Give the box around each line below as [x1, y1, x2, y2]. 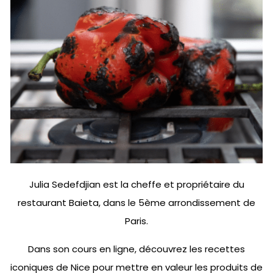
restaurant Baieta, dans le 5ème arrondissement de [18, 196, 255, 209]
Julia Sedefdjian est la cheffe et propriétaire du [29, 177, 244, 191]
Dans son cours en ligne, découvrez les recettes [28, 242, 245, 255]
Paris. [125, 214, 148, 227]
